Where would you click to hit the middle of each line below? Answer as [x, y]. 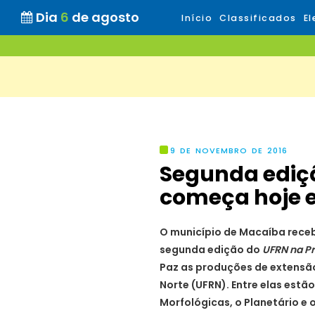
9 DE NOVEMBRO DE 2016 [229, 150]
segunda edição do [211, 250]
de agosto [105, 17]
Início [197, 18]
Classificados [258, 18]
